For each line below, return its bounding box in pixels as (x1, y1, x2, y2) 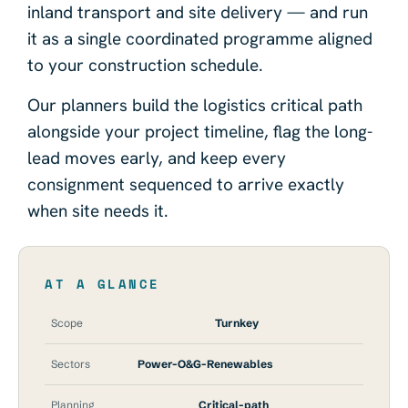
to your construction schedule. (27, 54, 263, 77)
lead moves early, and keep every (27, 146, 286, 169)
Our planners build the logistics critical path (27, 93, 362, 117)
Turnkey (215, 316, 259, 331)
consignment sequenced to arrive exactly (27, 172, 344, 196)
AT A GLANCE (45, 274, 160, 294)
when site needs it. (27, 199, 168, 222)
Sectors (51, 357, 90, 372)
